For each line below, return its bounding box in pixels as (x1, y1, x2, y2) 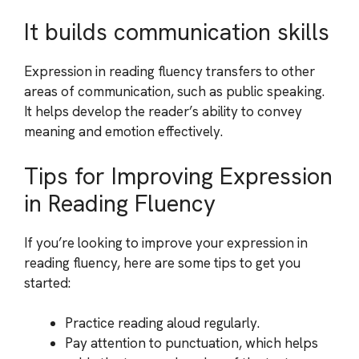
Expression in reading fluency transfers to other (24, 63, 315, 80)
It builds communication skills (24, 17, 329, 47)
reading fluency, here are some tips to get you (24, 253, 301, 272)
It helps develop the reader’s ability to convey (24, 103, 302, 120)
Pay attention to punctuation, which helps (65, 334, 318, 352)
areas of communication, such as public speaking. (24, 83, 325, 100)
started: (24, 273, 71, 292)
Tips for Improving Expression (24, 160, 333, 192)
